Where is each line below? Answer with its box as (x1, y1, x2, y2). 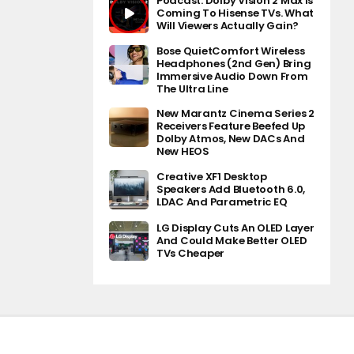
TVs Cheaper (156, 246, 225, 261)
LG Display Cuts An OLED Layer (156, 220, 314, 235)
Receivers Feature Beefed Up (156, 119, 305, 134)
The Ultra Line (156, 81, 228, 96)
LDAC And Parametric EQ (156, 194, 288, 209)
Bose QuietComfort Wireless (156, 43, 305, 58)
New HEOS (156, 144, 209, 159)
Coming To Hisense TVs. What (156, 6, 314, 21)
